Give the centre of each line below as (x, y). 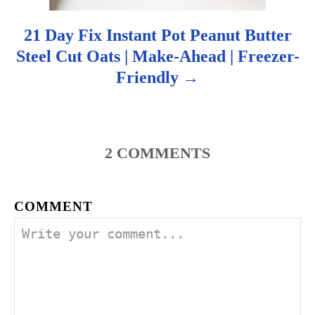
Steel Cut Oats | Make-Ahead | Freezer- (157, 56)
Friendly (148, 77)
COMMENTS (163, 153)
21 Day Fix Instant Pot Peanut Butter (157, 35)
